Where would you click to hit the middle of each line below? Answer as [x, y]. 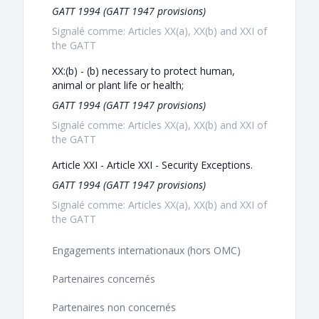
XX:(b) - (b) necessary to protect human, [143, 71]
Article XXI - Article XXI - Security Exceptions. [152, 165]
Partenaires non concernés [114, 308]
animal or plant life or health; [118, 85]
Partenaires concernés [104, 279]
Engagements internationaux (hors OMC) [146, 251]
